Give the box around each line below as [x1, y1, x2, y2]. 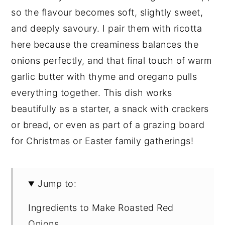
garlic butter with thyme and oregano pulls [11, 71, 197, 82]
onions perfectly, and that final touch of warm [11, 55, 212, 66]
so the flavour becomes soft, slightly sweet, [11, 7, 203, 18]
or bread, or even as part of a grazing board [11, 120, 205, 131]
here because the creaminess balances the [11, 39, 199, 50]
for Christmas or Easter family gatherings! [11, 136, 194, 147]
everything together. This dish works [11, 87, 172, 98]
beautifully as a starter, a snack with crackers [11, 103, 209, 115]
